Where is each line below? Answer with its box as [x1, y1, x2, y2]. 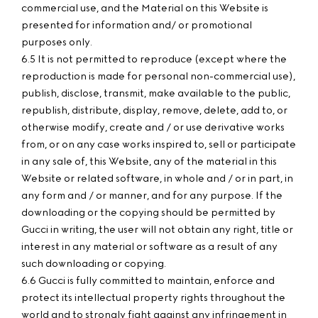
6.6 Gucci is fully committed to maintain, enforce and [21, 275, 275, 287]
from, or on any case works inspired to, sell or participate [21, 138, 296, 150]
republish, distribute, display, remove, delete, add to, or [21, 104, 287, 116]
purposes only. [21, 36, 92, 48]
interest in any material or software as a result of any [21, 241, 278, 253]
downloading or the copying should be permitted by [21, 207, 275, 219]
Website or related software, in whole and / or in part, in [21, 172, 293, 185]
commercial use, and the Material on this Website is [21, 2, 268, 14]
